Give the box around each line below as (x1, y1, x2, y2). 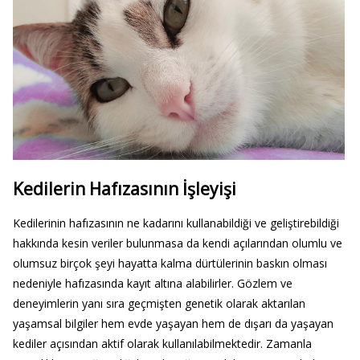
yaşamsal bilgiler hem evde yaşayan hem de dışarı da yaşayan (12, 316, 333, 332)
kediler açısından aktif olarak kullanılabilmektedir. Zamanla (12, 336, 312, 352)
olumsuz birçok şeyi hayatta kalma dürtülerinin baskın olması (12, 256, 327, 272)
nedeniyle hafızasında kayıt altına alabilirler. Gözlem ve (12, 276, 292, 292)
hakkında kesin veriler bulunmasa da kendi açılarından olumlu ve (12, 235, 342, 252)
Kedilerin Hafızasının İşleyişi (12, 178, 236, 200)
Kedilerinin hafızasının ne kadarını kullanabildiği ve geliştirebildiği (12, 215, 339, 231)
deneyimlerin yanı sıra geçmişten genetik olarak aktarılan (12, 296, 305, 312)
